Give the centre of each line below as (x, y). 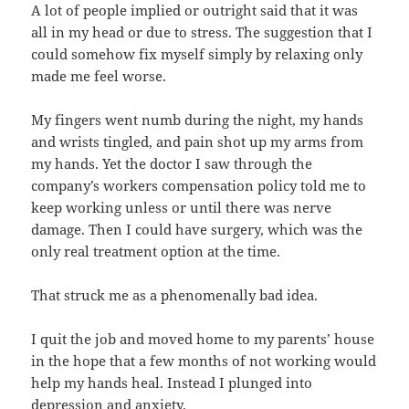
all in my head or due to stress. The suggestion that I (202, 31)
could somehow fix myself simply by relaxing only (197, 53)
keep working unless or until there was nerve (182, 207)
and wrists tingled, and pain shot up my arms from (198, 141)
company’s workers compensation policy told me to (199, 185)
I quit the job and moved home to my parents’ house (203, 338)
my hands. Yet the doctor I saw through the (172, 163)
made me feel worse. (99, 75)
